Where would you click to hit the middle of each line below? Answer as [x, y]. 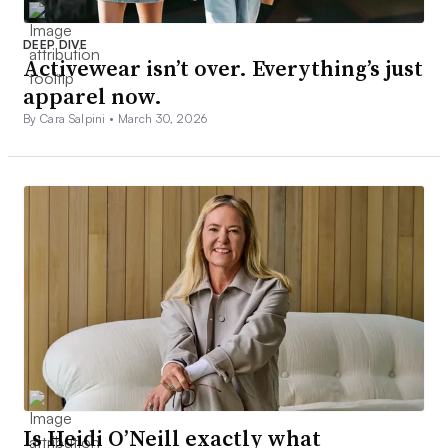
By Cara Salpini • [70, 119]
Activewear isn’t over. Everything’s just [223, 68]
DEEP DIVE [55, 45]
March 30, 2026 [162, 119]
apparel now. [92, 96]
